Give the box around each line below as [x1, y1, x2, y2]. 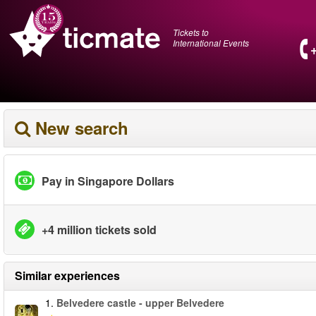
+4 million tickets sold [42, 221, 157, 238]
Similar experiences [15, 267, 120, 284]
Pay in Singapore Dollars [42, 172, 174, 189]
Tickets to [173, 25, 209, 38]
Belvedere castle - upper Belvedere [56, 296, 224, 310]
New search [35, 116, 128, 140]
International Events [173, 36, 249, 49]
